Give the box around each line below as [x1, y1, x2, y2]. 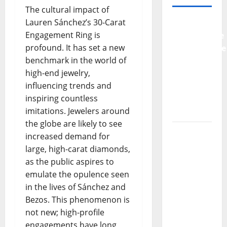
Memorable [172, 139, 218, 150]
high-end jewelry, [25, 67, 90, 79]
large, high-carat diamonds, [25, 143, 130, 155]
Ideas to [172, 152, 205, 163]
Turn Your [172, 164, 212, 176]
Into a [172, 190, 197, 201]
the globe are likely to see [25, 118, 122, 129]
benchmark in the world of [25, 54, 126, 66]
